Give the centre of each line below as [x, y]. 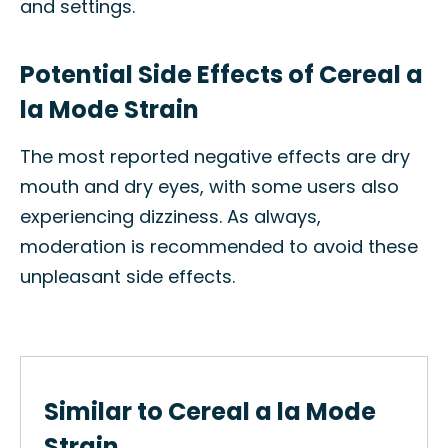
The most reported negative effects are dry [215, 156]
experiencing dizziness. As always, [170, 216]
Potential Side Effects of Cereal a [221, 74]
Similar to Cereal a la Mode [210, 411]
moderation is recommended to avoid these [219, 246]
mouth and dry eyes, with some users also [209, 186]
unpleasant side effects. [127, 276]
